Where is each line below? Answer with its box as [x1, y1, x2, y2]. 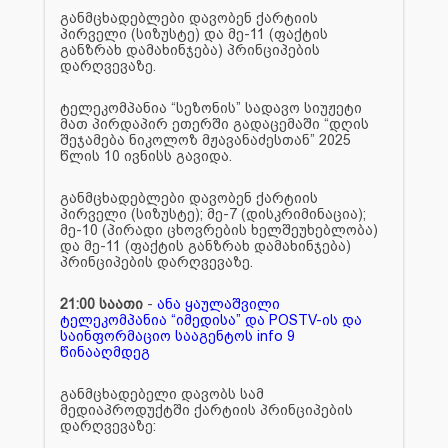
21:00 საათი [60, 295, 143, 312]
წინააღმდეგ [60, 343, 150, 360]
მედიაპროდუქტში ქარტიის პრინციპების [60, 401, 353, 418]
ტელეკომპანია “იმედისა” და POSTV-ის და [60, 311, 362, 328]
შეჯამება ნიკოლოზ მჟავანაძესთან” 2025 [60, 131, 351, 148]
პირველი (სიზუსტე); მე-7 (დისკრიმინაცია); [60, 205, 366, 222]
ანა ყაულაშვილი [157, 295, 280, 312]
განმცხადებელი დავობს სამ [60, 385, 264, 402]
